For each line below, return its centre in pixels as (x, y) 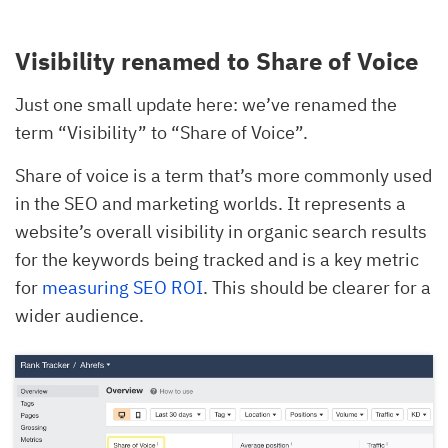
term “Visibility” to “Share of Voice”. (161, 132)
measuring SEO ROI (122, 287)
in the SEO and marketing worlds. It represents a (210, 203)
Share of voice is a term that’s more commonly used (223, 175)
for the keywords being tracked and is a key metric (217, 259)
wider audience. (79, 315)
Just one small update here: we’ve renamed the (206, 104)
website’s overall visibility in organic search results (221, 231)
